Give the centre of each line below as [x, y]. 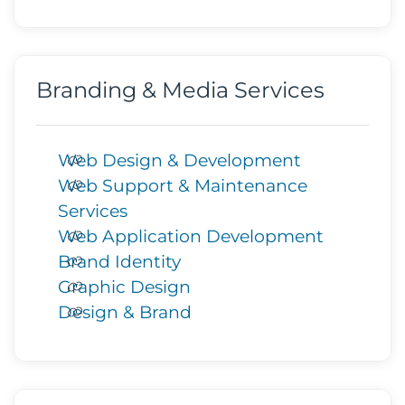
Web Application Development [191, 236]
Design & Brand [125, 312]
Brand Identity [119, 261]
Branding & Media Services [180, 90]
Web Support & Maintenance [183, 185]
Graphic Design [124, 287]
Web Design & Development [179, 160]
